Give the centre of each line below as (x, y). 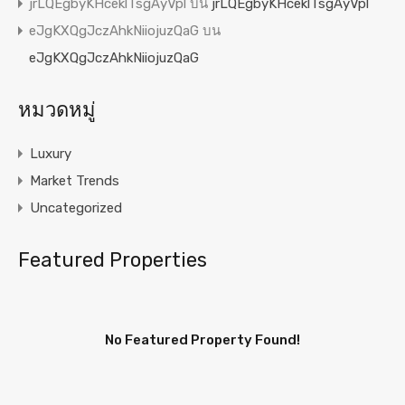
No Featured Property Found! (202, 340)
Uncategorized (76, 208)
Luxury (51, 154)
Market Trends (75, 181)
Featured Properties (113, 260)
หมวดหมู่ (57, 110)
